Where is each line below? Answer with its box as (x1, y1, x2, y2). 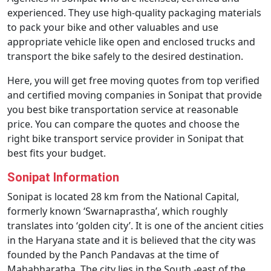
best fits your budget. (7, 146, 106, 160)
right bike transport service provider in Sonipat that (7, 132, 244, 145)
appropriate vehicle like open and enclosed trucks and (7, 35, 255, 48)
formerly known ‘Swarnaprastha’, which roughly (7, 204, 227, 218)
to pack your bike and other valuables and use (7, 21, 218, 34)
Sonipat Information (7, 170, 119, 184)
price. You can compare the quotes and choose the (7, 117, 240, 131)
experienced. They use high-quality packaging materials (7, 6, 261, 19)
